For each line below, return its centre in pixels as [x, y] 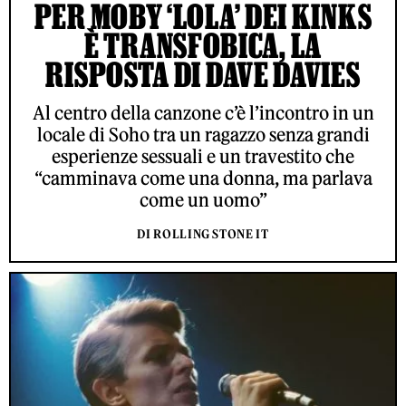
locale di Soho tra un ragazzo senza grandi [203, 134]
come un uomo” [203, 199]
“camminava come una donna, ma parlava [203, 178]
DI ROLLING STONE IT [203, 234]
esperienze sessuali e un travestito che [203, 156]
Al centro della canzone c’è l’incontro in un [203, 112]
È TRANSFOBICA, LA [203, 45]
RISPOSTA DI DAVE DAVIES [203, 74]
